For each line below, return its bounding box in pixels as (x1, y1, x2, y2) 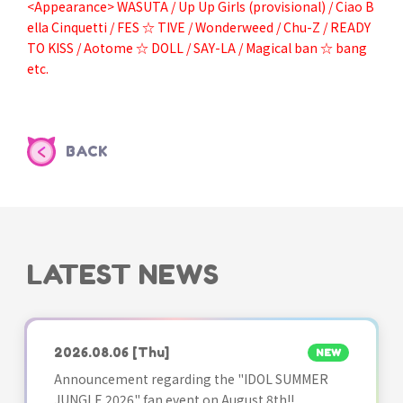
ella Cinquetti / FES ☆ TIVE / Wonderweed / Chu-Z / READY (27, 17, 371, 36)
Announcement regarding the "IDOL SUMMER (54, 370, 328, 389)
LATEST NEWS (27, 257, 219, 291)
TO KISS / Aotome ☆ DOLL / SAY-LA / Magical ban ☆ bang (27, 38, 367, 57)
